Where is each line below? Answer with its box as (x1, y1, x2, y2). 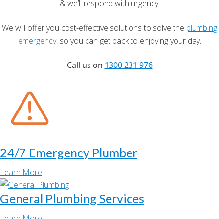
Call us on (66, 60, 105, 71)
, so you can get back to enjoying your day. (56, 35, 201, 46)
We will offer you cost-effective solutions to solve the (2, 22, 186, 34)
